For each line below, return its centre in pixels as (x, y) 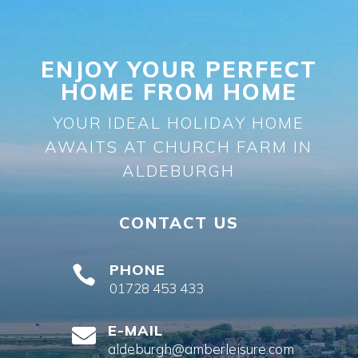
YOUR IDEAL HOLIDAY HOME (179, 123)
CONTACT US (179, 223)
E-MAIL (135, 330)
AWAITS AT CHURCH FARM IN (179, 147)
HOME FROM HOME (179, 91)
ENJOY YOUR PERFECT (179, 69)
